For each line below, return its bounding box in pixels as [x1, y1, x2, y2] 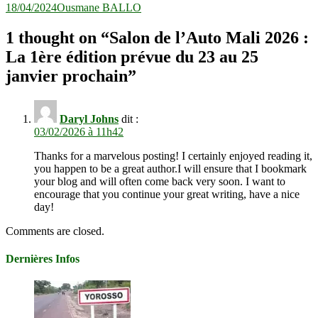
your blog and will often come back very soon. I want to [34, 175, 285, 187]
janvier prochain [6, 67, 128, 86]
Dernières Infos [6, 253, 79, 265]
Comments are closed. [6, 224, 104, 237]
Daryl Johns [60, 112, 119, 125]
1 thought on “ [6, 28, 109, 48]
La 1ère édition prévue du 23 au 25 [6, 48, 258, 67]
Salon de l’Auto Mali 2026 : [109, 28, 309, 48]
